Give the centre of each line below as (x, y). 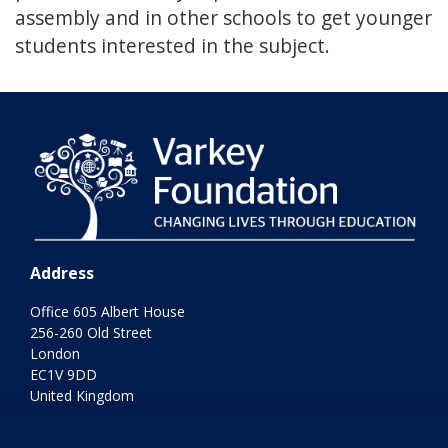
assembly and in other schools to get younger (223, 18)
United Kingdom (82, 396)
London (55, 354)
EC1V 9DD (63, 375)
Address (62, 273)
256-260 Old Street (91, 333)
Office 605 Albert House (107, 312)
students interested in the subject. (172, 46)
